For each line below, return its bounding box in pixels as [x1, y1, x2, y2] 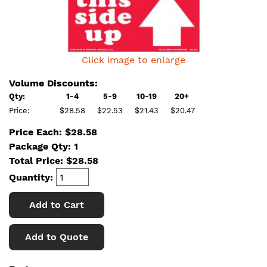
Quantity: [9, 171, 56, 183]
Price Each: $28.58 [9, 126, 97, 138]
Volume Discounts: [9, 77, 98, 89]
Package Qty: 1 [9, 141, 78, 152]
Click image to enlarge [82, 54, 185, 66]
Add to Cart [29, 199, 84, 210]
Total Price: [9, 155, 66, 166]
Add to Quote [25, 231, 88, 243]
